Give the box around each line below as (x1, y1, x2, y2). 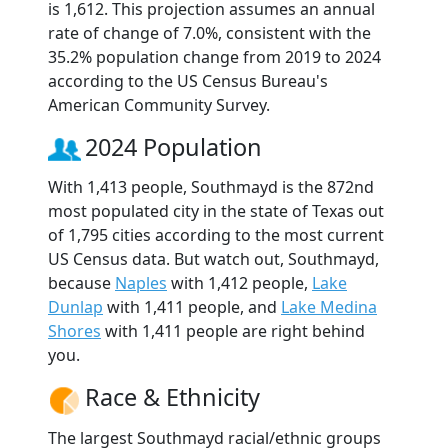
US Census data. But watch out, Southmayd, (48, 248, 379, 271)
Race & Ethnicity (85, 381, 260, 414)
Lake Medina (281, 296, 377, 319)
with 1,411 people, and (103, 296, 281, 319)
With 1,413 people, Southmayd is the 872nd (48, 176, 374, 199)
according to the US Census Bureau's (48, 70, 328, 93)
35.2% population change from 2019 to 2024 (48, 46, 381, 69)
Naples (115, 272, 167, 295)
